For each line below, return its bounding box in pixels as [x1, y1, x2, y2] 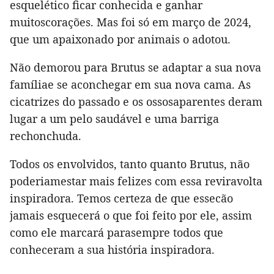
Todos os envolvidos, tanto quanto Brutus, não [10, 157, 250, 172]
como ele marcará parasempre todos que [10, 225, 223, 240]
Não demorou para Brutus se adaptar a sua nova [10, 60, 261, 75]
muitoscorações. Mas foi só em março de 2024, [10, 15, 251, 30]
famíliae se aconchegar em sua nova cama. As [10, 77, 251, 92]
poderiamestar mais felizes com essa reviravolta [10, 174, 262, 189]
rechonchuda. [10, 128, 81, 144]
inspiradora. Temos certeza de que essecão [10, 191, 233, 206]
